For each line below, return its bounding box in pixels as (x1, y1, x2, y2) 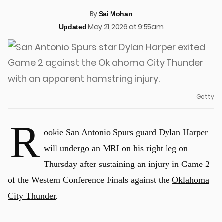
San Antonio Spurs (66, 127, 133, 137)
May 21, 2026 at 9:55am (87, 22, 164, 32)
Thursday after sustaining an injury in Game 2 (44, 159, 210, 169)
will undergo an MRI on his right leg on (44, 143, 188, 153)
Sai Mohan (98, 10, 133, 18)
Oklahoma (172, 175, 209, 185)
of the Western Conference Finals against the (8, 175, 172, 185)
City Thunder (8, 191, 55, 201)
